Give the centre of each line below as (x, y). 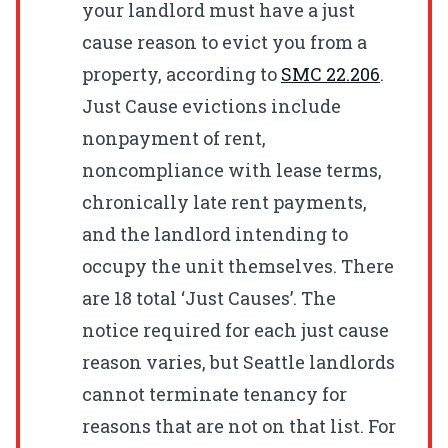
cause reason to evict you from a (224, 41)
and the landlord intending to (215, 233)
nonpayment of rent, (174, 137)
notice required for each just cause (235, 329)
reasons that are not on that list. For (239, 425)
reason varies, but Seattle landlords (238, 361)
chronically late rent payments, (224, 201)
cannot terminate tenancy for (214, 393)
